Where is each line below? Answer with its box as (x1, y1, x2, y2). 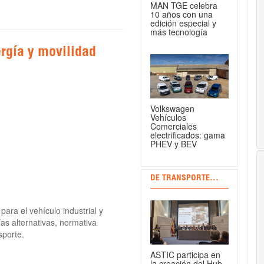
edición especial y (150, 17, 216, 29)
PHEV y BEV (150, 138, 197, 150)
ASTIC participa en (150, 249, 220, 261)
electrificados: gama (150, 129, 225, 141)
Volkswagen (150, 103, 194, 115)
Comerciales (150, 120, 197, 133)
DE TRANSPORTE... (150, 174, 219, 183)
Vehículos (150, 111, 186, 124)
